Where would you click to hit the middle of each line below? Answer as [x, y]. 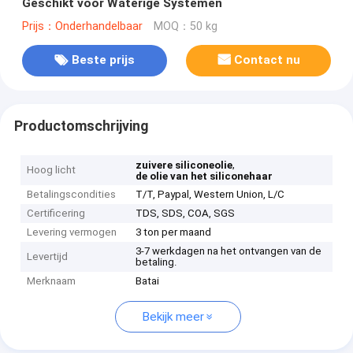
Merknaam [52, 281]
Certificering [56, 214]
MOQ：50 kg [185, 26]
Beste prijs [103, 60]
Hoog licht [52, 170]
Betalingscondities [72, 195]
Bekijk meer [173, 317]
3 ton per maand [174, 232]
